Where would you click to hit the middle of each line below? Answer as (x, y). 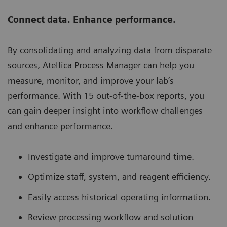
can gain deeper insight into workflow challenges (105, 111)
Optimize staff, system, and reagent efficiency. (119, 177)
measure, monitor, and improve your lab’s (91, 81)
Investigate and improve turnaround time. (111, 157)
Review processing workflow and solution (110, 217)
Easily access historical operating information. (119, 197)
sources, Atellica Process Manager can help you (101, 65)
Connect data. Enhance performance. (92, 20)
